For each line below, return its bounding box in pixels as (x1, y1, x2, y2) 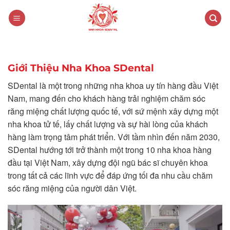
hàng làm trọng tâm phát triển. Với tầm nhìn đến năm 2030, (8, 130, 220, 143)
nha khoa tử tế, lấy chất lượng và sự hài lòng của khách (8, 118, 208, 130)
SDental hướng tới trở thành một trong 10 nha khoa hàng (8, 143, 212, 156)
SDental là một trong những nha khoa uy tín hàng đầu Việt (8, 79, 218, 91)
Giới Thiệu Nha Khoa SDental (8, 62, 154, 74)
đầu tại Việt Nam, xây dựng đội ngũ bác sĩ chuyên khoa (8, 156, 208, 168)
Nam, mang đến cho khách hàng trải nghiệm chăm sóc (8, 92, 205, 104)
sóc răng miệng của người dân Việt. (8, 182, 137, 194)
